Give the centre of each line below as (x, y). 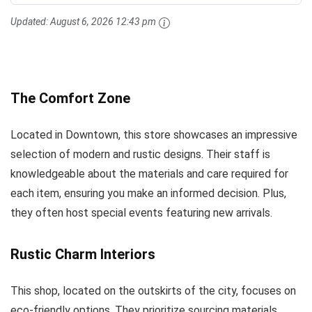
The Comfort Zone (70, 98)
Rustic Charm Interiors (83, 254)
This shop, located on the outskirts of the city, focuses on (153, 290)
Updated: (30, 22)
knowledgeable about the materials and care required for (149, 173)
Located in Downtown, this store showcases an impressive (154, 134)
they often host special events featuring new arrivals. (141, 212)
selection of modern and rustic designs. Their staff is (140, 154)
